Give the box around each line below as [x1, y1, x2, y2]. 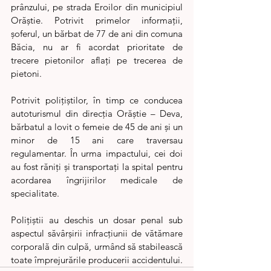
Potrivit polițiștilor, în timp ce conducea [11, 94, 183, 106]
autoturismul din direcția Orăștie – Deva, [11, 107, 183, 119]
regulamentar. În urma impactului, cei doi [11, 147, 183, 159]
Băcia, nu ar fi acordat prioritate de [11, 41, 183, 53]
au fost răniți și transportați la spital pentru [11, 160, 183, 172]
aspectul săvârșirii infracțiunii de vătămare [11, 227, 183, 239]
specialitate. [11, 187, 59, 199]
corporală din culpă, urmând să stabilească [11, 240, 183, 252]
